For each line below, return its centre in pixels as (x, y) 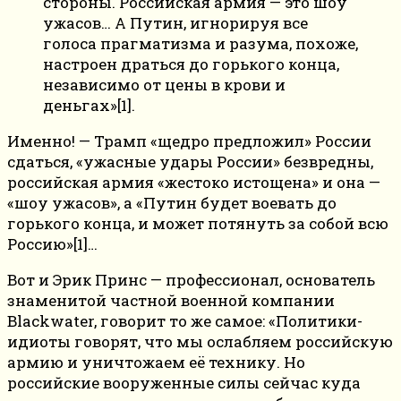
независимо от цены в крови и (164, 85)
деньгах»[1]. (89, 106)
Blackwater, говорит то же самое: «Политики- (185, 321)
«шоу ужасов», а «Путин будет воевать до (172, 203)
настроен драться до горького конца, (191, 64)
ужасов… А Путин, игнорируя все (175, 23)
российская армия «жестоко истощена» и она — (194, 183)
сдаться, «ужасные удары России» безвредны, (190, 162)
